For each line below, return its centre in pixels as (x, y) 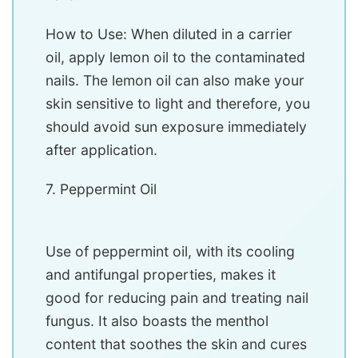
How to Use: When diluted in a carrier (169, 34)
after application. (101, 150)
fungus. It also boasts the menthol (157, 321)
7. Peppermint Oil (101, 189)
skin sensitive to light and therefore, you (178, 104)
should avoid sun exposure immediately (176, 127)
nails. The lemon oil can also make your (175, 81)
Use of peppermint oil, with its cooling (170, 252)
